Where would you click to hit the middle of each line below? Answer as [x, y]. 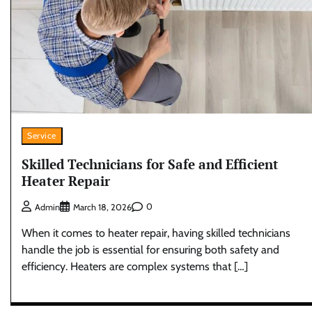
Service [42, 136]
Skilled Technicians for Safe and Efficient [150, 164]
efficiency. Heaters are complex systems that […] [135, 266]
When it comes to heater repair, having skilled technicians [156, 233]
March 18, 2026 [102, 207]
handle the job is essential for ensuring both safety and [150, 249]
